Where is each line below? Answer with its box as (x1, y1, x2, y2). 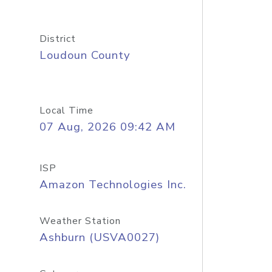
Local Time (39, 104, 93, 117)
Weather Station (39, 214, 121, 228)
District (39, 32, 76, 46)
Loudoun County (39, 47, 131, 63)
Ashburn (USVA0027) (39, 229, 160, 245)
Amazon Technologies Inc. (39, 177, 186, 192)
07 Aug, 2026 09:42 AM (39, 119, 175, 135)
